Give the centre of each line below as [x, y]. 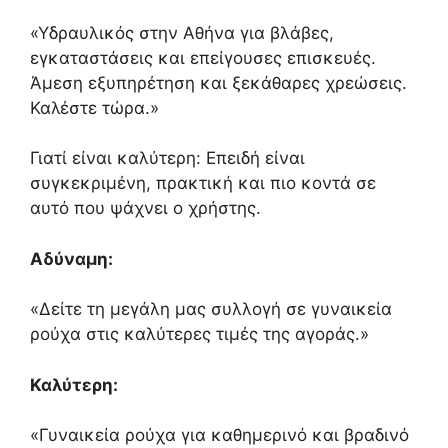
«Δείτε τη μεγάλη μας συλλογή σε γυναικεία [211, 309]
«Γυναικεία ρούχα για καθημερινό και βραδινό [219, 435]
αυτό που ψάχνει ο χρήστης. [145, 208]
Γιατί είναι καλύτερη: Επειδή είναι [167, 158]
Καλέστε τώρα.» [94, 107]
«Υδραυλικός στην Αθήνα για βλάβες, [182, 32]
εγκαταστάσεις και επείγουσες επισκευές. [203, 57]
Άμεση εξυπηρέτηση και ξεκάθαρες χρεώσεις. [218, 82]
